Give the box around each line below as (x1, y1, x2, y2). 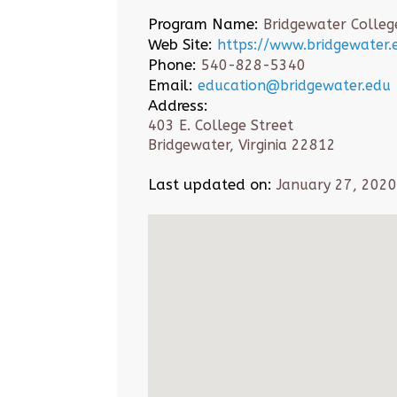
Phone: (148, 56, 197, 74)
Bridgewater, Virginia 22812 (148, 136, 336, 153)
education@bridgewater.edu (198, 77, 391, 94)
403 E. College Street (148, 117, 293, 134)
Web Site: (148, 35, 213, 53)
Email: (148, 76, 193, 94)
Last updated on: (148, 175, 272, 193)
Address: (148, 97, 208, 114)
